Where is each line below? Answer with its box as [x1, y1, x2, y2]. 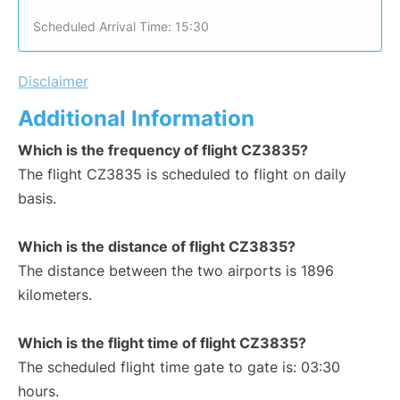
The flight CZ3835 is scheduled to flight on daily [18, 165, 346, 184]
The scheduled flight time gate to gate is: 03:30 [18, 358, 340, 377]
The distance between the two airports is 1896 [18, 262, 334, 280]
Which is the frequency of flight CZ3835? [18, 141, 308, 160]
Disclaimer [18, 72, 88, 91]
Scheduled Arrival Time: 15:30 [33, 19, 209, 35]
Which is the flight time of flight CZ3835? [18, 334, 306, 353]
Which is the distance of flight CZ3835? [18, 237, 296, 256]
